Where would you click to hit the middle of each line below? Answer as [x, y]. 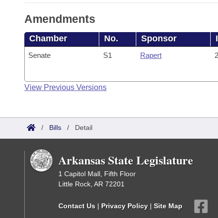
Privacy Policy [125, 206]
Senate [39, 55]
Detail [84, 127]
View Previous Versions [65, 87]
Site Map [168, 206]
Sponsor [159, 38]
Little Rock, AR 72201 [91, 184]
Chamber [48, 38]
